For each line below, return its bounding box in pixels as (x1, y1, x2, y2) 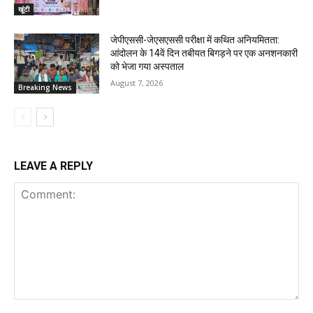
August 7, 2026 (110, 77, 163, 88)
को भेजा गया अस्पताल (110, 60, 184, 72)
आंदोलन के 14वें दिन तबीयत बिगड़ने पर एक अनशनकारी (110, 47, 298, 59)
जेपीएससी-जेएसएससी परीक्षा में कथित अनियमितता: (110, 34, 280, 45)
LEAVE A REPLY (14, 159, 93, 173)
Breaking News (18, 82, 72, 92)
